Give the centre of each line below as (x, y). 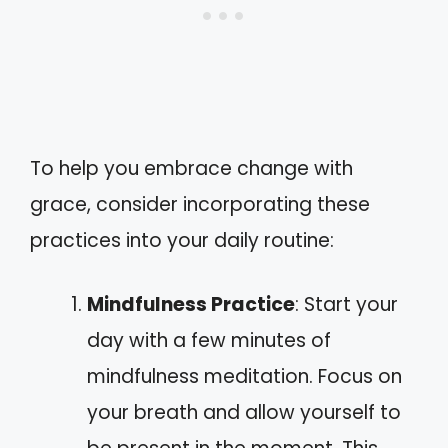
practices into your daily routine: (182, 240)
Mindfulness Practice (191, 305)
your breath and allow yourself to (244, 413)
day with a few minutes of (209, 341)
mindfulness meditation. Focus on (244, 377)
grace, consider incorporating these (200, 204)
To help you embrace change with (191, 168)
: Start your (346, 305)
